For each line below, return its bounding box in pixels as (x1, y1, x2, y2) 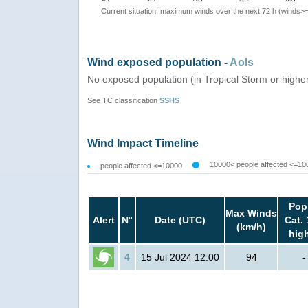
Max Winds (225, 208, 277, 219)
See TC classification (87, 96, 159, 105)
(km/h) (236, 221, 266, 233)
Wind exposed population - (87, 56, 230, 69)
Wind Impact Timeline (87, 137, 199, 150)
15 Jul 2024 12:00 (141, 252, 219, 263)
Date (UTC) (155, 214, 206, 226)
